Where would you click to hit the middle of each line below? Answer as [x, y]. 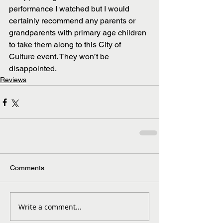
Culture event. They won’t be [60, 57]
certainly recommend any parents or [73, 21]
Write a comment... [50, 207]
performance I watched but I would [70, 9]
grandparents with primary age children [79, 33]
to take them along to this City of [66, 45]
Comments [27, 168]
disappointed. [33, 69]
